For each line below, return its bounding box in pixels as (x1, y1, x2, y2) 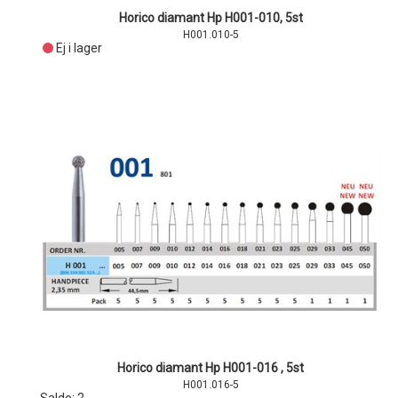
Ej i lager (55, 41, 102, 55)
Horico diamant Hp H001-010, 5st (118, 11, 303, 25)
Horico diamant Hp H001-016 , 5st (117, 361, 305, 375)
